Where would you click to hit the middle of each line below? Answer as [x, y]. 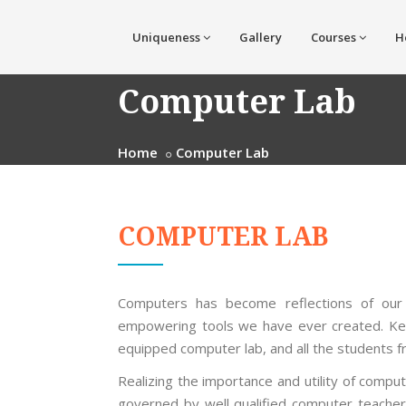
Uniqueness [166, 37]
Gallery [261, 37]
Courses [333, 37]
